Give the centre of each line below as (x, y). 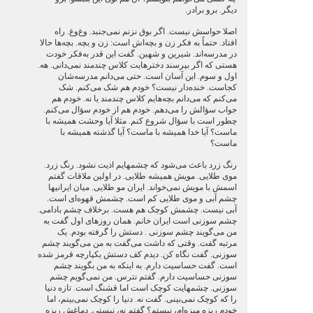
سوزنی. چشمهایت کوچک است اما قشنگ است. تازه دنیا (140, 288)
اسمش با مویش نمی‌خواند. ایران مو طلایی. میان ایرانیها (142, 187)
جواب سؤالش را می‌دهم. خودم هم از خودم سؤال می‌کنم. (140, 110)
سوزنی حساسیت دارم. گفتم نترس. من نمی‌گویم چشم (143, 277)
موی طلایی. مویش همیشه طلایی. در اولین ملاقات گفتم (142, 176)
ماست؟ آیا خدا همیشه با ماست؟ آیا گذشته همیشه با (148, 132)
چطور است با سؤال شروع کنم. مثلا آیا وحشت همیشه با (141, 121)
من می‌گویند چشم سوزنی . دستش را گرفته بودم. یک (147, 232)
